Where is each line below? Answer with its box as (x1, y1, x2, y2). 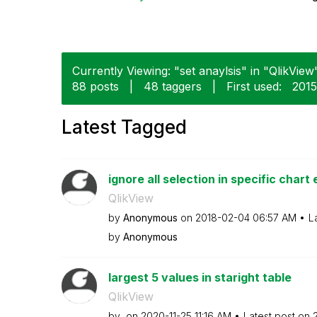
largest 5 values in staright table (108, 270, 292, 284)
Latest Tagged (62, 115, 187, 138)
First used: (226, 79, 282, 93)
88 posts (72, 79, 119, 93)
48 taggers (144, 79, 202, 93)
